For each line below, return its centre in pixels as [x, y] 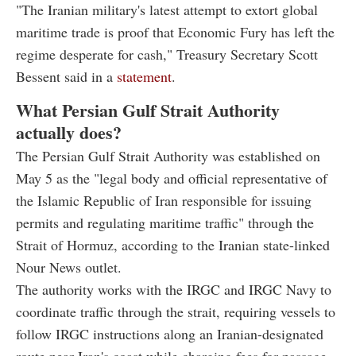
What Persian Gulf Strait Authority [148, 110]
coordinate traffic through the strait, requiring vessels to [176, 311]
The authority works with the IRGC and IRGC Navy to [174, 289]
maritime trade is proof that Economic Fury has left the [175, 31]
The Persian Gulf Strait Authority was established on [168, 155]
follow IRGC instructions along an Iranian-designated [170, 333]
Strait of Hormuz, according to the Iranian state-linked [173, 244]
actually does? [69, 132]
